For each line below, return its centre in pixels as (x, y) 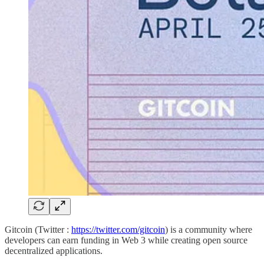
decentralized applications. (54, 250)
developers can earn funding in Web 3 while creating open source (126, 240)
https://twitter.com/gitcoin (118, 229)
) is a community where (209, 229)
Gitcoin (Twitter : (38, 229)
